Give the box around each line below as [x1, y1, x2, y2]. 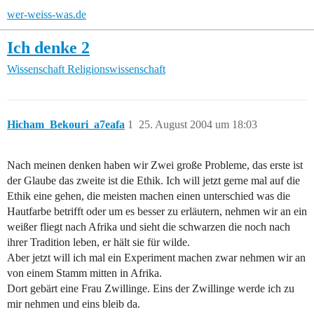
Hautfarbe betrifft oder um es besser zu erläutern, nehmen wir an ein [7, 205, 307, 218]
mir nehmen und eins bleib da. [7, 298, 140, 310]
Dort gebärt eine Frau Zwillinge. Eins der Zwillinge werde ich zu [7, 282, 294, 295]
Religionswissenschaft [67, 63, 165, 76]
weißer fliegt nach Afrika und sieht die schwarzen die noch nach [7, 221, 290, 233]
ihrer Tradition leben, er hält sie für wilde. [7, 236, 190, 249]
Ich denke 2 [7, 38, 90, 57]
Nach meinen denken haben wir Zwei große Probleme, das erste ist [7, 159, 303, 172]
